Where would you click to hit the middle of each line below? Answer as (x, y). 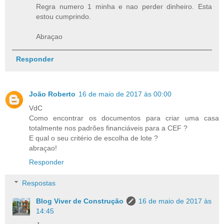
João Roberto (52, 94)
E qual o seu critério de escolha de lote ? (93, 138)
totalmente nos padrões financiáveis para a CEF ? (108, 128)
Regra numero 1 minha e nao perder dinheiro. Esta (124, 7)
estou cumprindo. (64, 17)
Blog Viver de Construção (80, 201)
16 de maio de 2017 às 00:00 (125, 94)
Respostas (39, 183)
